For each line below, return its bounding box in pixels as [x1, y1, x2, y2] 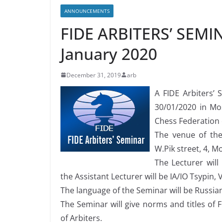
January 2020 [60, 43, 157, 64]
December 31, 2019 [66, 70, 121, 79]
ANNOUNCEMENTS [64, 7, 110, 14]
